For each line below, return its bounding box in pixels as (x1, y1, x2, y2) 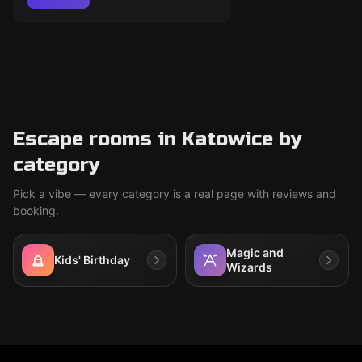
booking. (13, 204, 59, 217)
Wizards (226, 260, 272, 274)
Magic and (226, 246, 284, 259)
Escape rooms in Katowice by (13, 128, 302, 151)
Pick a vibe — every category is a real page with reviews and (13, 187, 336, 200)
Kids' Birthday (54, 253, 130, 267)
